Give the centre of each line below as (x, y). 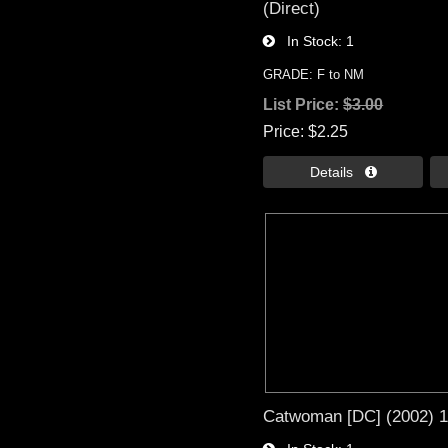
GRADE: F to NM (314, 75)
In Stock (307, 41)
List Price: (303, 105)
